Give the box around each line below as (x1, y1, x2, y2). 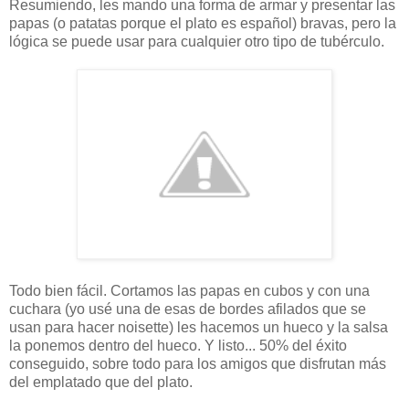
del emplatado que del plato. (9, 373, 193, 390)
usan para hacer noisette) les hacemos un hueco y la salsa (9, 319, 388, 335)
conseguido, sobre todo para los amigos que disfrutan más (9, 355, 386, 372)
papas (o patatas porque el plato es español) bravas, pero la (9, 15, 396, 31)
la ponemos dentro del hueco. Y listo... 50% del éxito (9, 337, 347, 353)
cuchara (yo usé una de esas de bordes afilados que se (9, 300, 366, 317)
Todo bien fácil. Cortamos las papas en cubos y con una (9, 282, 370, 299)
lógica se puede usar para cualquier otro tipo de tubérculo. (9, 33, 384, 49)
